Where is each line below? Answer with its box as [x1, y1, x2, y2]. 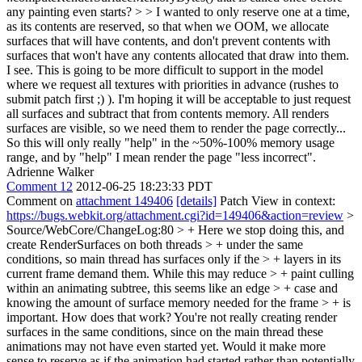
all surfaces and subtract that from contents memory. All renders [6, 107, 329, 120]
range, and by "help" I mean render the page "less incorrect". [6, 150, 316, 164]
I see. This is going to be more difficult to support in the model [6, 63, 323, 77]
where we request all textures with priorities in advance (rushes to [6, 78, 339, 91]
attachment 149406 [76, 194, 173, 208]
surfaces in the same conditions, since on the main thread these [6, 325, 323, 339]
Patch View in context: [217, 194, 335, 208]
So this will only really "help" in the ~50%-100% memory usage [6, 136, 335, 149]
